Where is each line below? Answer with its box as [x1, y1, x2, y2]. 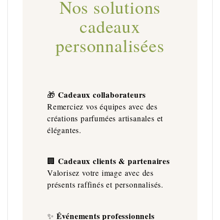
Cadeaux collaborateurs [57, 88, 146, 100]
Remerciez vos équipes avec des [47, 101, 158, 111]
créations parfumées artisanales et [47, 112, 164, 123]
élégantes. [47, 124, 82, 135]
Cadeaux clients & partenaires [57, 155, 170, 167]
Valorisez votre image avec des [47, 167, 154, 178]
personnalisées [55, 33, 165, 57]
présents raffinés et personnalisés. [47, 179, 164, 190]
